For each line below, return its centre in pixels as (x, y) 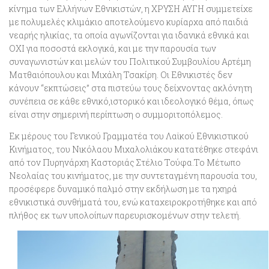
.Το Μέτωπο (216, 163)
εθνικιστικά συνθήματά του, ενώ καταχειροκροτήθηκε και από (133, 202)
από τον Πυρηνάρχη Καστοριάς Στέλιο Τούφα (101, 163)
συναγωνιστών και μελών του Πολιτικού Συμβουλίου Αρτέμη (130, 62)
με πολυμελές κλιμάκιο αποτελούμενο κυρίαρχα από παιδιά (129, 22)
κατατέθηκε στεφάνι (216, 150)
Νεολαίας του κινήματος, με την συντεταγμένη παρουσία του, (133, 176)
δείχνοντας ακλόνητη (207, 88)
